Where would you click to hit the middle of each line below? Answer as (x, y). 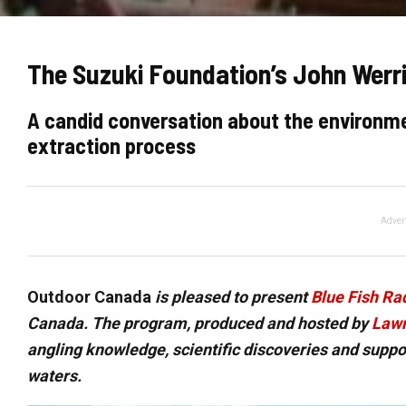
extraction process (111, 146)
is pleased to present (233, 297)
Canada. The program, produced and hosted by (199, 324)
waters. (54, 376)
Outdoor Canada (91, 297)
